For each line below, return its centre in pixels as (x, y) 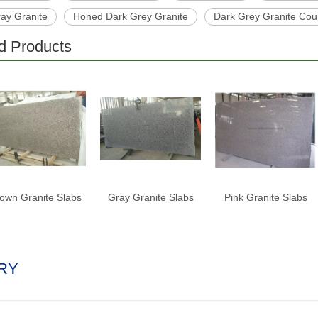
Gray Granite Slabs (150, 197)
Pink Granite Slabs (265, 197)
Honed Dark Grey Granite (131, 16)
